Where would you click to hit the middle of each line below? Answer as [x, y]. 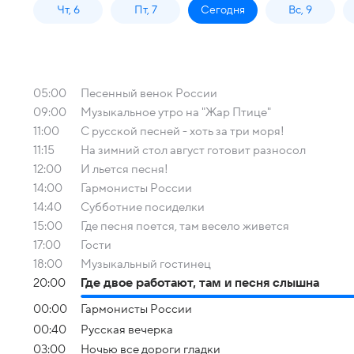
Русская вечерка [127, 329]
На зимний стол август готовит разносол [193, 150]
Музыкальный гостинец [146, 264]
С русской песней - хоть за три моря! [183, 131]
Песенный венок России [149, 93]
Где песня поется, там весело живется [185, 226]
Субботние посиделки [143, 207]
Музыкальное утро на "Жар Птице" [176, 112]
